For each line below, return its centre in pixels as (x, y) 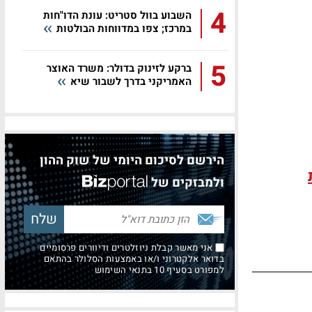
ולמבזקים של (188, 183)
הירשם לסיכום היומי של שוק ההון (132, 161)
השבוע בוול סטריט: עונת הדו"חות (117, 15)
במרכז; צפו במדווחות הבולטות (123, 29)
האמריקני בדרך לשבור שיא (130, 81)
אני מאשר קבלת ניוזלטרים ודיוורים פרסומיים (127, 248)
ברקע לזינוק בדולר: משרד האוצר (119, 68)
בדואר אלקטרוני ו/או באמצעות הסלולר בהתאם (134, 259)
